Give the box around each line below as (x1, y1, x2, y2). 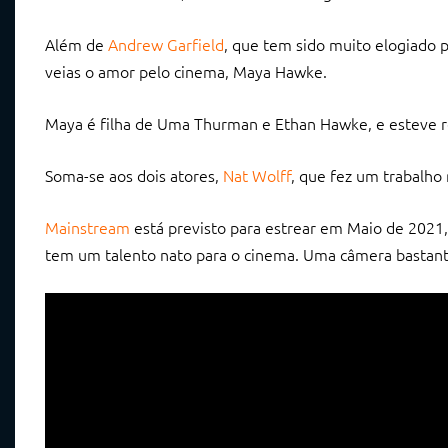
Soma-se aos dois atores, (45, 164, 223, 187)
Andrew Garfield (108, 33, 224, 56)
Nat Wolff (223, 164, 291, 187)
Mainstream (45, 216, 130, 239)
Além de (45, 33, 108, 56)
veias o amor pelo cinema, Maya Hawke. (45, 60, 327, 83)
